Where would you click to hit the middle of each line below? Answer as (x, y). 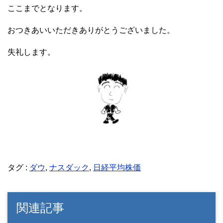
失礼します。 (31, 52)
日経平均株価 (117, 168)
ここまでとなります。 (47, 8)
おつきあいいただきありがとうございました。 (91, 30)
